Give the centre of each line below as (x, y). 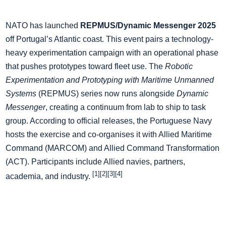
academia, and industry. (49, 177)
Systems (21, 93)
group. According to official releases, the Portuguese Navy (109, 121)
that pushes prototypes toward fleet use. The (85, 66)
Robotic (179, 66)
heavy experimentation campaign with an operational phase (112, 52)
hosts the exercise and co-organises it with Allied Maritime (109, 134)
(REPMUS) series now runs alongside (106, 93)
